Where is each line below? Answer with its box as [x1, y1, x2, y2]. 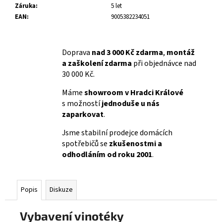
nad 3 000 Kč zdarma [92, 47, 163, 58]
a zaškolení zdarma [62, 58, 133, 69]
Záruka [15, 1, 36, 11]
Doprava [62, 47, 92, 58]
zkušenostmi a [109, 138, 162, 150]
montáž [166, 47, 195, 58]
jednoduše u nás [102, 98, 160, 110]
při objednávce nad [133, 58, 196, 69]
